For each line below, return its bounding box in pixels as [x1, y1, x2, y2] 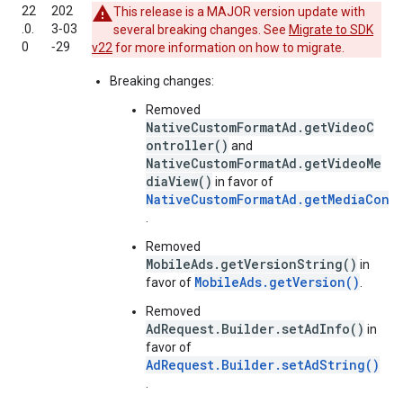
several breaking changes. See [113, 22, 289, 37]
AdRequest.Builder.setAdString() [146, 356, 380, 373]
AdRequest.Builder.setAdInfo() [146, 320, 364, 337]
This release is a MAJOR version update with [113, 4, 365, 19]
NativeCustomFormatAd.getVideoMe [146, 155, 381, 172]
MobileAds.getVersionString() [146, 255, 357, 273]
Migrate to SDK [289, 22, 373, 37]
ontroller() [146, 137, 228, 154]
